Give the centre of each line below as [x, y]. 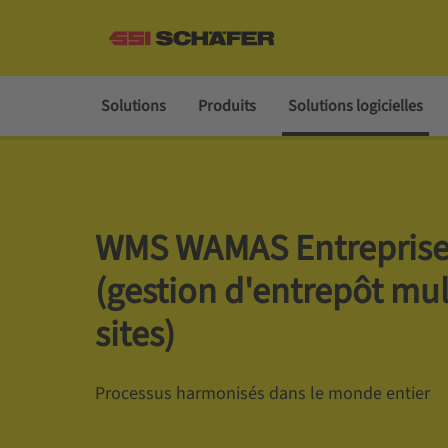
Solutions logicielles [355, 106]
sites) [134, 334]
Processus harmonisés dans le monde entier [262, 393]
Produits [226, 106]
